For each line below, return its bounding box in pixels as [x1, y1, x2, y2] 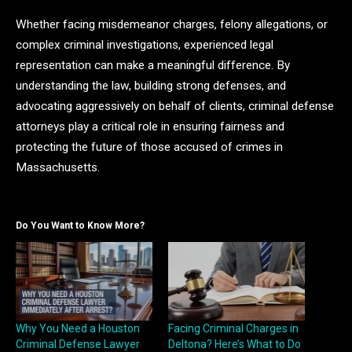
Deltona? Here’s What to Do [168, 337, 301, 350]
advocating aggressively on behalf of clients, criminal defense [16, 99, 334, 114]
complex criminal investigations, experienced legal [16, 38, 273, 53]
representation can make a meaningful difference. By [16, 58, 290, 73]
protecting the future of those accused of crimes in [16, 140, 283, 155]
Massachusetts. [16, 160, 100, 175]
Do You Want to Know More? [16, 220, 145, 232]
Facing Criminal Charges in [168, 321, 299, 335]
